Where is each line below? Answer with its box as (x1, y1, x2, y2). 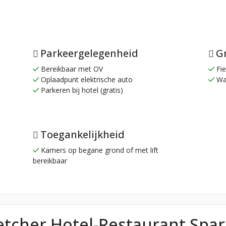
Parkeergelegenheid (40, 46, 138, 61)
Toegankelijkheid (40, 127, 125, 141)
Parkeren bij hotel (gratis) (39, 85, 123, 95)
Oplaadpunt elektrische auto (39, 75, 133, 85)
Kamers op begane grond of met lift (39, 145, 158, 155)
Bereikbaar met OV (39, 64, 103, 74)
